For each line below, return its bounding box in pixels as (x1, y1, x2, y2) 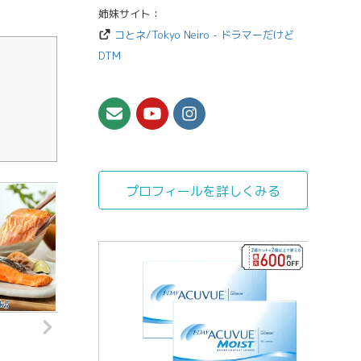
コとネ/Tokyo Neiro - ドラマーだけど (114, 27, 295, 42)
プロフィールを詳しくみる (125, 182, 280, 201)
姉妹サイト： (98, 6, 161, 21)
